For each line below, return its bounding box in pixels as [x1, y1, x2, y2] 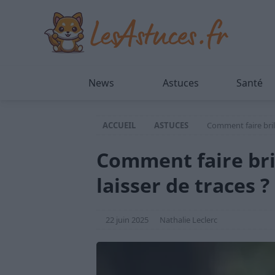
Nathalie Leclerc [160, 214, 217, 225]
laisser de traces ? [96, 172, 269, 198]
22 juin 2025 [106, 214, 149, 225]
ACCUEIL [103, 120, 136, 131]
